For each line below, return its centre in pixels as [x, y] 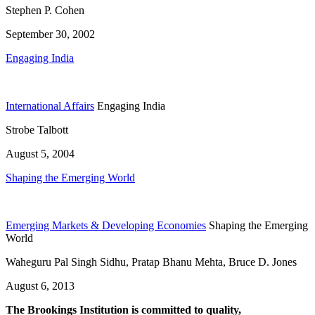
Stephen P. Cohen [45, 11]
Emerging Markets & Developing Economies [106, 226]
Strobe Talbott [37, 130]
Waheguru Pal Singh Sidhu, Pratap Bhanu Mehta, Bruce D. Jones [151, 262]
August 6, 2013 [40, 286]
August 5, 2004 [40, 154]
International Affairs [50, 106]
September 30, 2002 [50, 34]
